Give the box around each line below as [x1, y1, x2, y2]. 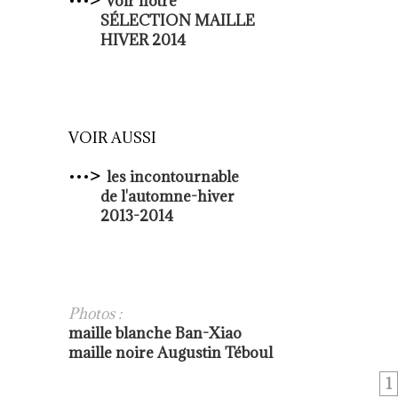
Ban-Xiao [175, 323, 242, 344]
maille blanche [68, 323, 175, 344]
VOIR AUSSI [68, 128, 156, 148]
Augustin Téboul [157, 343, 273, 363]
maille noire [68, 343, 157, 363]
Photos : [68, 304, 122, 324]
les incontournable [107, 167, 239, 187]
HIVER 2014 [68, 30, 186, 51]
